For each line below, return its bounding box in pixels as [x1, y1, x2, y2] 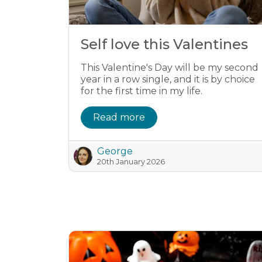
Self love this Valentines [81, 36, 248, 53]
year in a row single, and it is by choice [81, 74, 255, 85]
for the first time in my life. [81, 85, 202, 96]
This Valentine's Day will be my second [81, 62, 258, 73]
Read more [93, 112, 145, 123]
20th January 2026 [97, 157, 165, 166]
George [97, 146, 133, 157]
